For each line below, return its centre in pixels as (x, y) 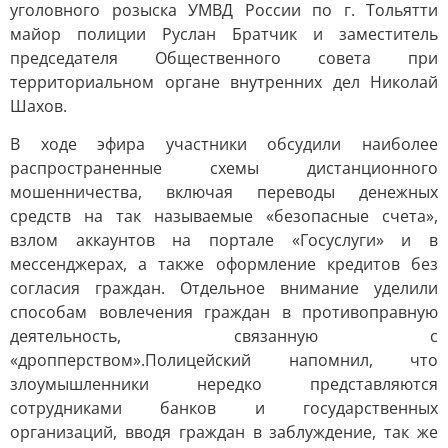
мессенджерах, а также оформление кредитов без (224, 264)
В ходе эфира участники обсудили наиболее (224, 144)
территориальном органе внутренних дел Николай (224, 82)
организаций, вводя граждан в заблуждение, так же (224, 432)
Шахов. (38, 106)
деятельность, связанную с (224, 336)
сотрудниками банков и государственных (224, 408)
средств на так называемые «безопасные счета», (224, 216)
